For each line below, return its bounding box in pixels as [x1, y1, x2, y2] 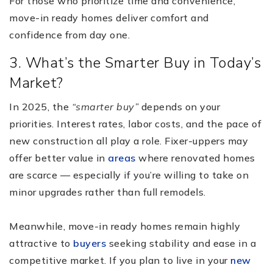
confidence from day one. [9, 28, 130, 41]
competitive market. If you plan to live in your [9, 253, 230, 266]
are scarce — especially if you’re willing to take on [9, 168, 249, 181]
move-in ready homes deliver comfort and [9, 11, 209, 24]
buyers [73, 236, 106, 249]
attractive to [9, 236, 73, 249]
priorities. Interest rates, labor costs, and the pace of [9, 117, 261, 130]
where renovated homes [135, 151, 255, 164]
